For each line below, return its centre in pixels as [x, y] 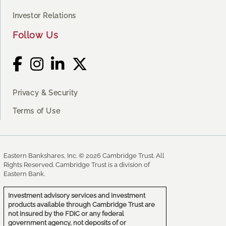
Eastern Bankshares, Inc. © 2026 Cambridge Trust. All [84, 156]
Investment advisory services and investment [77, 196]
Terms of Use [37, 111]
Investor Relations [44, 16]
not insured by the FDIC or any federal [66, 214]
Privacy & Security [45, 93]
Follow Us [36, 35]
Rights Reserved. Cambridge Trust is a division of [77, 165]
